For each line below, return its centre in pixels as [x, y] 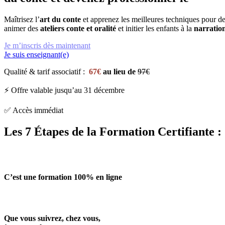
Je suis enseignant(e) [36, 54]
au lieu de [119, 71]
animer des [22, 28]
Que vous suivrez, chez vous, [52, 218]
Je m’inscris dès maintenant [47, 45]
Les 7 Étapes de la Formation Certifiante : [113, 131]
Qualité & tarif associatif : [45, 71]
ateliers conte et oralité [78, 28]
